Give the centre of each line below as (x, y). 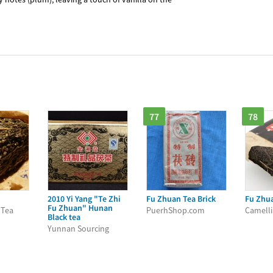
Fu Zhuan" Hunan (80, 208)
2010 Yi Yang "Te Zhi (84, 199)
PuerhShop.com (175, 210)
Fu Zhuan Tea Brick (181, 199)
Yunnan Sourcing (78, 229)
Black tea (64, 217)
